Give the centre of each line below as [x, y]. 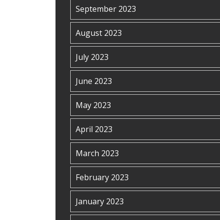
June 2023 [94, 81]
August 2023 [99, 33]
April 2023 [94, 129]
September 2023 [106, 9]
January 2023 [100, 201]
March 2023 [97, 153]
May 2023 [93, 105]
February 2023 [102, 177]
